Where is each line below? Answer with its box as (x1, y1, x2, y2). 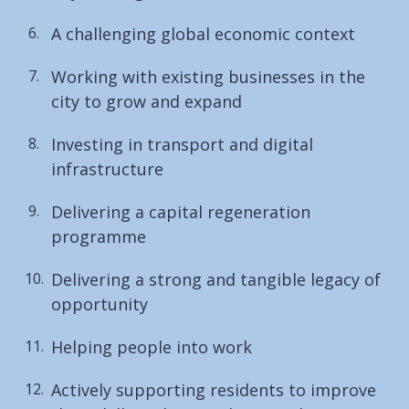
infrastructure (51, 157, 163, 180)
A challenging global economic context (51, 22, 355, 45)
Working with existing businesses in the (51, 65, 365, 88)
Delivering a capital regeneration (51, 200, 310, 223)
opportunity (51, 292, 148, 315)
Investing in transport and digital (51, 132, 313, 155)
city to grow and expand (51, 89, 242, 112)
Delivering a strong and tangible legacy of (51, 267, 381, 290)
